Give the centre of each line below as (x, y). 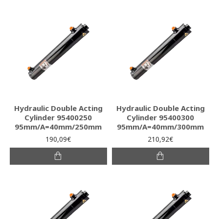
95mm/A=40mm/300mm (161, 126)
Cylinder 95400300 (161, 117)
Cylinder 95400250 (58, 117)
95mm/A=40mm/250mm (58, 126)
